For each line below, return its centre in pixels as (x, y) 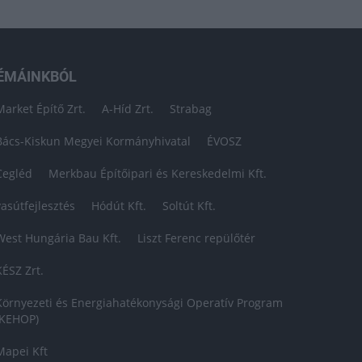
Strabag (191, 109)
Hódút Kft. (119, 206)
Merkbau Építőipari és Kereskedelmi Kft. (158, 173)
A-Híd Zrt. (128, 109)
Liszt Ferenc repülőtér (197, 238)
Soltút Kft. (189, 206)
